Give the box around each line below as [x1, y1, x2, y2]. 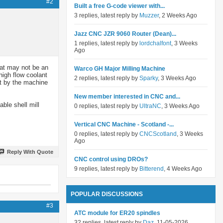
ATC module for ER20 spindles [74, 210, 160, 217]
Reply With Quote [7, 148, 53, 155]
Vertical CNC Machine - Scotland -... [74, 121, 174, 128]
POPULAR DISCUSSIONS [71, 191, 143, 198]
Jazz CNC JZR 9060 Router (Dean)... [74, 30, 176, 37]
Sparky [139, 75, 158, 82]
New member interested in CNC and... [74, 93, 180, 100]
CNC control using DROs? [74, 156, 148, 163]
